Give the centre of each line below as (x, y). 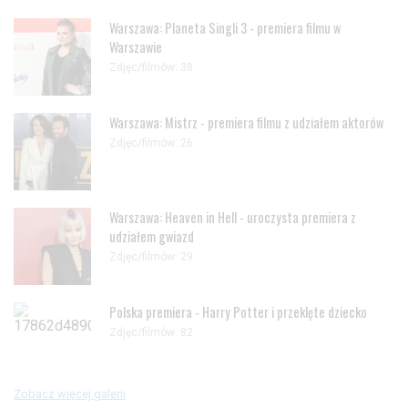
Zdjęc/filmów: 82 (151, 332)
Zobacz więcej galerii (70, 393)
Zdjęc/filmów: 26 (151, 143)
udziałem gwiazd (152, 236)
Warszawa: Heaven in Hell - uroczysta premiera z (233, 217)
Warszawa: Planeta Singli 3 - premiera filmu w (225, 27)
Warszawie (136, 46)
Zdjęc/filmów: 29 (151, 256)
